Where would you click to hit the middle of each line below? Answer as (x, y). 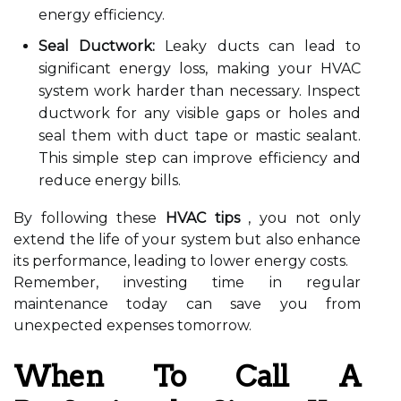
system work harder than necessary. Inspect (200, 91)
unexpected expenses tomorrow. (132, 325)
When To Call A (187, 376)
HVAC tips (202, 218)
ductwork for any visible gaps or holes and (200, 113)
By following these (90, 218)
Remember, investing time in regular (187, 282)
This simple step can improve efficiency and (200, 158)
